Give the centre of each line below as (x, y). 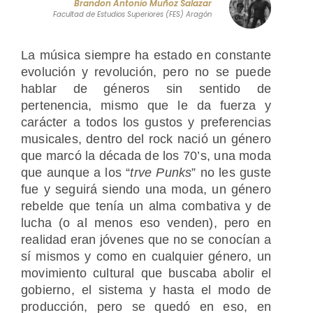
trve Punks (161, 172)
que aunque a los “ (76, 172)
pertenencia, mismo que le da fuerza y (146, 105)
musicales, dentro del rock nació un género (146, 139)
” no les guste (231, 172)
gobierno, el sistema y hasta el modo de (146, 290)
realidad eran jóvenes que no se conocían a (146, 239)
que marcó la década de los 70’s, (116, 155)
